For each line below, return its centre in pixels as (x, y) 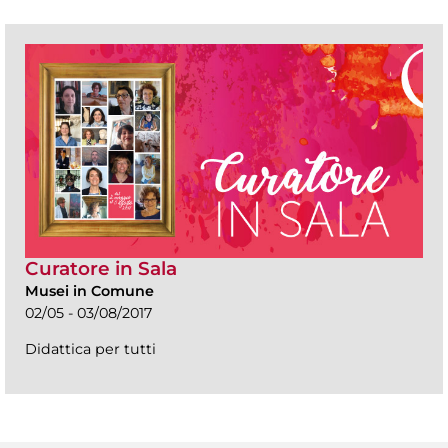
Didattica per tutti (90, 348)
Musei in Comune (89, 290)
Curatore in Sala (101, 268)
